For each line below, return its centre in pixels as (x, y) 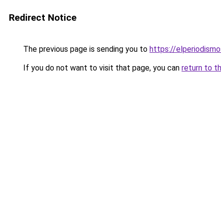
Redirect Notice (43, 18)
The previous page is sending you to (85, 49)
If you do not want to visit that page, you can (101, 68)
